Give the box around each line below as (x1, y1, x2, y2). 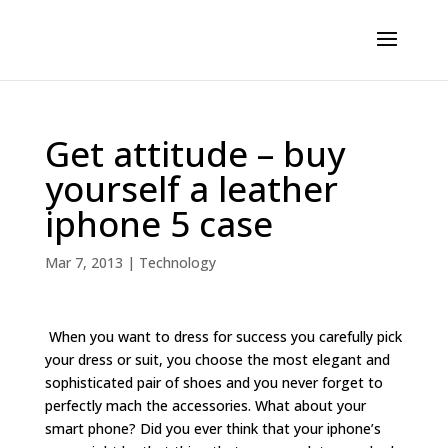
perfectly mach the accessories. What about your (44, 396, 366, 415)
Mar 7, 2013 (44, 253, 123, 272)
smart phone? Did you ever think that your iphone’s (44, 419, 381, 438)
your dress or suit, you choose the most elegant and (44, 350, 390, 369)
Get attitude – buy (44, 130, 345, 177)
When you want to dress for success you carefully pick (44, 327, 402, 346)
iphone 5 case (44, 200, 273, 247)
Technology (138, 253, 216, 272)
